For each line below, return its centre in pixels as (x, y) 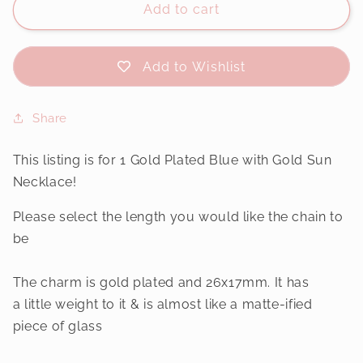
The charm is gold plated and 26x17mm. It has (161, 283)
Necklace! (47, 182)
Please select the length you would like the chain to (178, 217)
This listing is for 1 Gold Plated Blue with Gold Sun (172, 160)
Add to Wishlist (194, 66)
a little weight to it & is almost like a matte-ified (162, 305)
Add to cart (181, 10)
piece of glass (58, 327)
